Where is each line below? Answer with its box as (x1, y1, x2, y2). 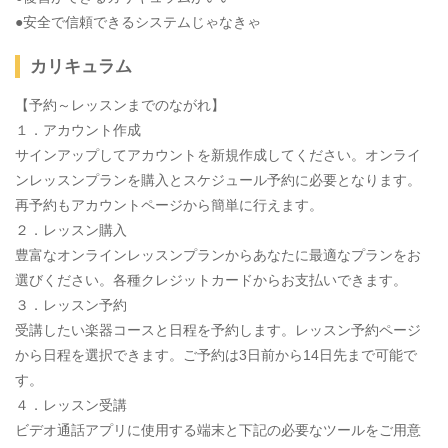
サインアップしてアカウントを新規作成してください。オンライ (15, 147, 421, 164)
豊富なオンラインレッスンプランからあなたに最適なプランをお (15, 247, 421, 264)
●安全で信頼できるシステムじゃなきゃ (15, 14, 261, 31)
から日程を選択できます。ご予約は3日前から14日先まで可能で (15, 347, 417, 364)
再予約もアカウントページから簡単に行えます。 (15, 197, 323, 214)
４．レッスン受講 (15, 397, 127, 414)
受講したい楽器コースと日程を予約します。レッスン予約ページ (15, 322, 421, 339)
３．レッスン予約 (15, 297, 127, 314)
